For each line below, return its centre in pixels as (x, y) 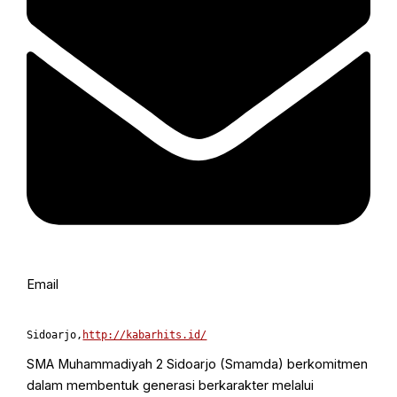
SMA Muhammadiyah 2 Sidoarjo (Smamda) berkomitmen (198, 365)
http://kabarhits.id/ (145, 335)
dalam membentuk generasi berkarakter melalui (171, 386)
